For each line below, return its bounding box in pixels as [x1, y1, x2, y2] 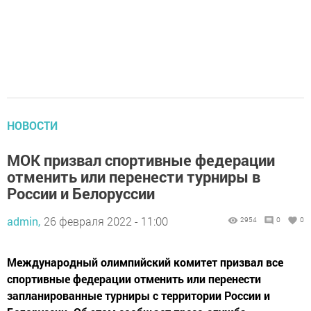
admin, [7, 214, 40, 228]
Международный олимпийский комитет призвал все [7, 255, 283, 269]
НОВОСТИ [7, 118, 58, 133]
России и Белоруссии [7, 183, 155, 203]
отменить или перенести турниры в [7, 167, 260, 187]
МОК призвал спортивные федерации [7, 150, 275, 170]
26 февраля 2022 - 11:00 [44, 214, 168, 228]
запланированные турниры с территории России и [7, 288, 270, 303]
